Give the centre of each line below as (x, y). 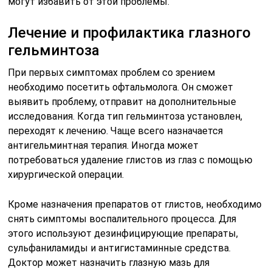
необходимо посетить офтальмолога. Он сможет (121, 87)
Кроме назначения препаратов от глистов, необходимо (135, 204)
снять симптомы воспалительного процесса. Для (122, 219)
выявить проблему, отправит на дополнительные (122, 101)
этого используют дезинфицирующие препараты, (123, 233)
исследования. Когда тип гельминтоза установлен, (125, 116)
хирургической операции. (66, 174)
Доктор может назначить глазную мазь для (109, 262)
